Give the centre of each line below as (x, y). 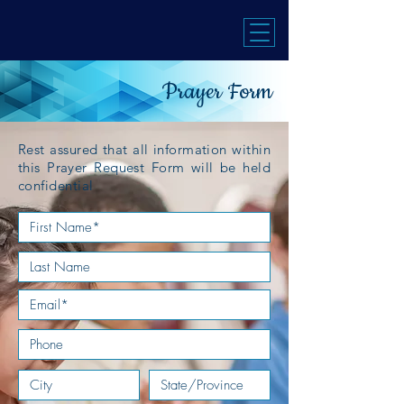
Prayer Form (217, 92)
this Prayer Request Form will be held (144, 167)
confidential (56, 185)
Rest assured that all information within (144, 149)
